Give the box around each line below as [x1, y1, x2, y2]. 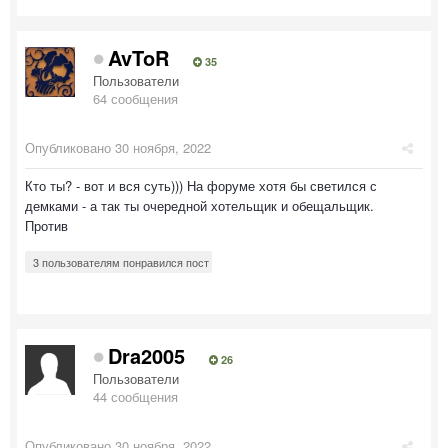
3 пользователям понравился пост [33, 253, 209, 270]
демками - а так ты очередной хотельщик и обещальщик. [25, 195, 374, 215]
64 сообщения [93, 88, 178, 108]
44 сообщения [93, 386, 178, 406]
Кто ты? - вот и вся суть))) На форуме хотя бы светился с [25, 175, 377, 195]
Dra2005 [108, 340, 185, 370]
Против [25, 215, 68, 235]
